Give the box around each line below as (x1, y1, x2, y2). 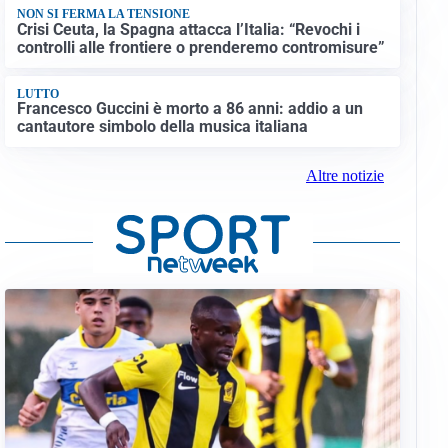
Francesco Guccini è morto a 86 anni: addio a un (16, 99, 363, 119)
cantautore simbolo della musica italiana (16, 117, 308, 137)
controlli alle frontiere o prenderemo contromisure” (16, 37, 385, 57)
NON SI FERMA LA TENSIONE (16, 7, 190, 22)
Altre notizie (305, 167, 384, 185)
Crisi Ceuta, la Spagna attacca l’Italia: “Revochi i (16, 19, 360, 39)
